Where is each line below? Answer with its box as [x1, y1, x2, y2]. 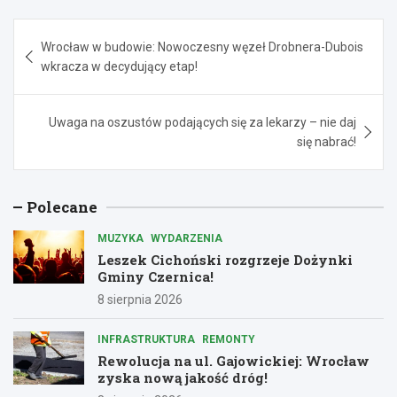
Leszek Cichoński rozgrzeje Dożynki [97, 250, 353, 269]
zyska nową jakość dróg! [97, 368, 268, 386]
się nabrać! [297, 134, 356, 149]
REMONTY [202, 332, 255, 346]
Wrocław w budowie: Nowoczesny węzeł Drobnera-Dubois [41, 39, 363, 54]
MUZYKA [97, 231, 144, 245]
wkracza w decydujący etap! [41, 58, 198, 74]
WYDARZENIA [151, 231, 222, 245]
